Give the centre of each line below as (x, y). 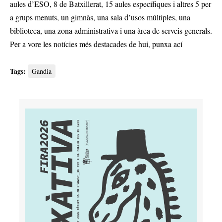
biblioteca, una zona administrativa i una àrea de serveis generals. (111, 31)
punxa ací (166, 44)
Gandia (42, 71)
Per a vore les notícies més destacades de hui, (80, 44)
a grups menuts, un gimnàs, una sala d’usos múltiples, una (100, 17)
